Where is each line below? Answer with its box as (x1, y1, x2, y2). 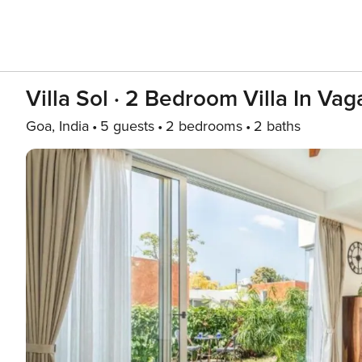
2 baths (254, 117, 301, 135)
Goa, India (26, 117, 89, 135)
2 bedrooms (166, 117, 242, 135)
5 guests (100, 117, 154, 135)
